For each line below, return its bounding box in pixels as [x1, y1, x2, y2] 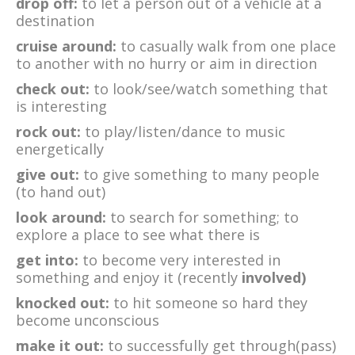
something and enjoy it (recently [16, 268, 238, 288]
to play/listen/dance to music [85, 122, 285, 142]
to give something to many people [79, 165, 319, 185]
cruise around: [16, 36, 120, 56]
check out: [16, 79, 94, 99]
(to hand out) [16, 182, 105, 202]
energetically [16, 139, 104, 159]
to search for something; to [110, 208, 299, 227]
